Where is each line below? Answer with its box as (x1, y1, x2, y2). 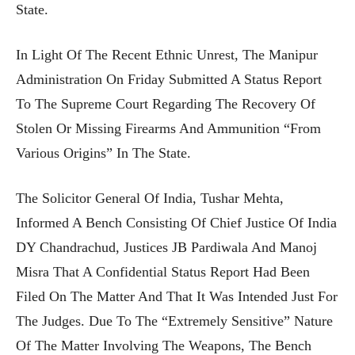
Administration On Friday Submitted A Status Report (16, 71, 322, 87)
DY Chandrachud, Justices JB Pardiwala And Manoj (16, 239, 317, 255)
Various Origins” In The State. (16, 144, 191, 161)
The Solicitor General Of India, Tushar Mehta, (16, 189, 284, 206)
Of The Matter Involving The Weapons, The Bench (16, 337, 311, 353)
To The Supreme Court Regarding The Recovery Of (16, 95, 315, 112)
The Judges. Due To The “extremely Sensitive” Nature (16, 312, 333, 329)
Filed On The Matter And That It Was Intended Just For (16, 288, 338, 304)
